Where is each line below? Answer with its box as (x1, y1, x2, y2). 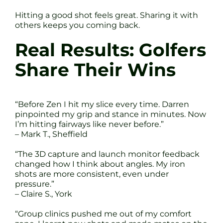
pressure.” (15, 179, 54, 189)
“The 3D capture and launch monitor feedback (15, 149, 200, 159)
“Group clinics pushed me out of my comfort (15, 209, 192, 219)
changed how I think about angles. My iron (15, 159, 185, 169)
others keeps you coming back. (15, 20, 140, 30)
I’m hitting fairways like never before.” (15, 119, 164, 129)
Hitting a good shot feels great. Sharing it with (15, 10, 198, 20)
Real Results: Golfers (15, 39, 206, 61)
